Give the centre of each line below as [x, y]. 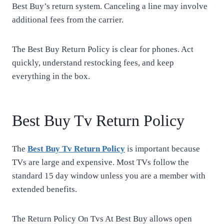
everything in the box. [51, 76]
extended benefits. [44, 189]
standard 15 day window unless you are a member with [109, 176]
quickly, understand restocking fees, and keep [93, 63]
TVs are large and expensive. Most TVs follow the [100, 162]
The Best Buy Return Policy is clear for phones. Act [103, 49]
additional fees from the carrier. [68, 20]
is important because [162, 149]
